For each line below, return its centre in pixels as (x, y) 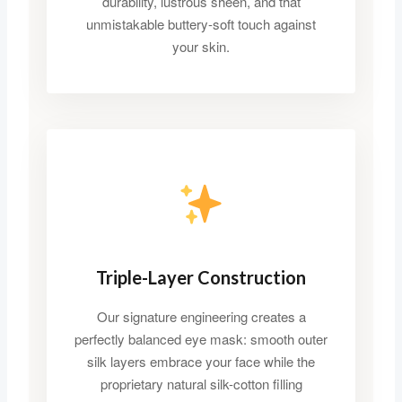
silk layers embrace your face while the (201, 362)
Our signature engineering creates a (201, 317)
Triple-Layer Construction (201, 278)
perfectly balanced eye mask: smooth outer (201, 339)
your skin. (201, 47)
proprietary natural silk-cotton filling (201, 384)
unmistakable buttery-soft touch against (201, 24)
